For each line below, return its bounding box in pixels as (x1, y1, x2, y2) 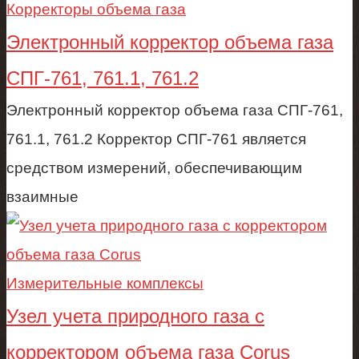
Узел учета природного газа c (6, 305, 264, 327)
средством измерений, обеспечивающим (6, 159, 302, 176)
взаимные (6, 188, 79, 205)
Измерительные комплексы (6, 274, 204, 292)
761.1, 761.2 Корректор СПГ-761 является (6, 130, 306, 147)
